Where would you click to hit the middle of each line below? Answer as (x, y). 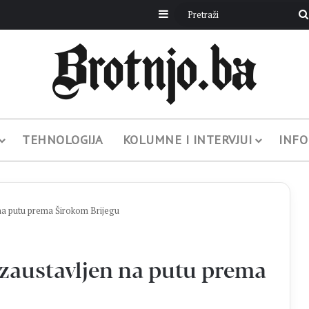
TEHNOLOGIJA (63, 140)
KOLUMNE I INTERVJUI (187, 140)
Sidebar (186, 14)
